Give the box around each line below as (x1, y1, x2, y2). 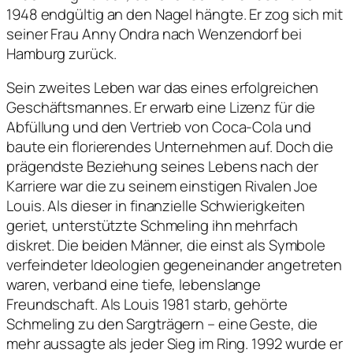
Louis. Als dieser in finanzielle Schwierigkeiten (6, 195, 306, 217)
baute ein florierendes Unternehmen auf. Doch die (6, 136, 334, 158)
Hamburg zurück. (6, 43, 117, 64)
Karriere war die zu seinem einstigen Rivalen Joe (6, 176, 318, 197)
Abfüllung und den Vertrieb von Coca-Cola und (6, 117, 311, 138)
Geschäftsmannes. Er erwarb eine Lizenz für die (6, 97, 316, 118)
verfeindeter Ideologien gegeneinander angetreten (6, 255, 343, 276)
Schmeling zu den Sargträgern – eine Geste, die (6, 314, 318, 335)
